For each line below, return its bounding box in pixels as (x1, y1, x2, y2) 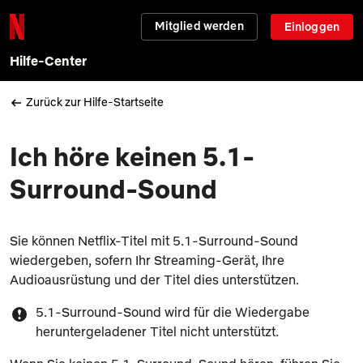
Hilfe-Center (10, 53, 87, 69)
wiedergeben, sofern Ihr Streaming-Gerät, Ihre (10, 251, 284, 268)
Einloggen (284, 19, 340, 34)
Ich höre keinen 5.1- (10, 139, 254, 173)
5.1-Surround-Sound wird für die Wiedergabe (36, 303, 310, 320)
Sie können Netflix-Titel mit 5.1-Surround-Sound (10, 232, 298, 249)
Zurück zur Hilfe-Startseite (26, 95, 164, 109)
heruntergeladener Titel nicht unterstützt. (36, 322, 279, 340)
